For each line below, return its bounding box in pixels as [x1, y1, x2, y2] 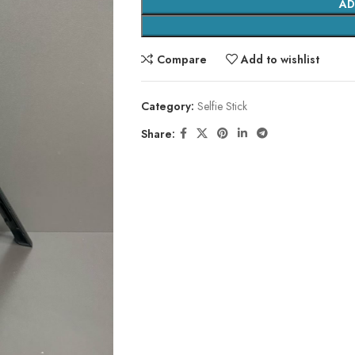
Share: [140, 125, 175, 142]
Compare [156, 51, 207, 67]
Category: [140, 98, 194, 114]
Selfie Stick [197, 98, 247, 114]
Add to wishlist [241, 51, 320, 67]
